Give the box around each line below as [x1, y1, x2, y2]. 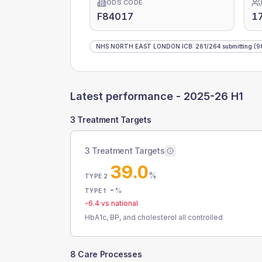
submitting [220, 43, 252, 50]
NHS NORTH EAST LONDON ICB [96, 43, 192, 50]
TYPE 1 [85, 187, 106, 194]
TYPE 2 [85, 173, 108, 180]
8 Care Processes [70, 249, 142, 259]
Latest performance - [70, 90, 184, 102]
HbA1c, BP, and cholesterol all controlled [85, 213, 223, 222]
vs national [99, 199, 138, 208]
